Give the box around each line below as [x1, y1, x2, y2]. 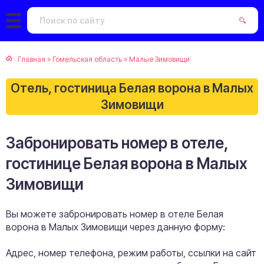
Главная [18, 55, 45, 64]
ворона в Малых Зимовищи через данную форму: [6, 221, 225, 233]
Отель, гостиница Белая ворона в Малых [11, 81, 253, 95]
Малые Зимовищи [129, 55, 190, 64]
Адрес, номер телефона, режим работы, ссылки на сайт [6, 247, 256, 259]
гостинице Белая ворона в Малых [6, 154, 247, 173]
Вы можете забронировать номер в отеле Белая [6, 208, 223, 220]
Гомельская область [52, 55, 122, 64]
